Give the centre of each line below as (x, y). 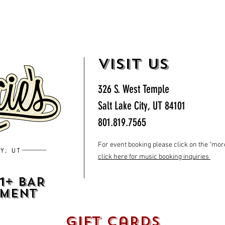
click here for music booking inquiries (154, 157)
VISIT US (133, 64)
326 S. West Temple (134, 89)
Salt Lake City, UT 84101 (142, 106)
